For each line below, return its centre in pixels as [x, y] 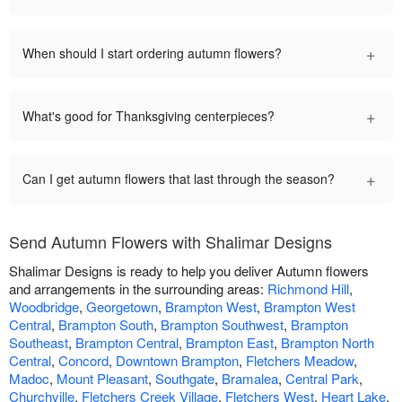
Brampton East [230, 343]
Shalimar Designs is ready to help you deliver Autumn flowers [189, 271]
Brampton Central [127, 343]
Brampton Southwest [222, 325]
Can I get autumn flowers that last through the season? [179, 179]
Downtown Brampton [177, 361]
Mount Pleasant [102, 379]
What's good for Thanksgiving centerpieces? [149, 116]
